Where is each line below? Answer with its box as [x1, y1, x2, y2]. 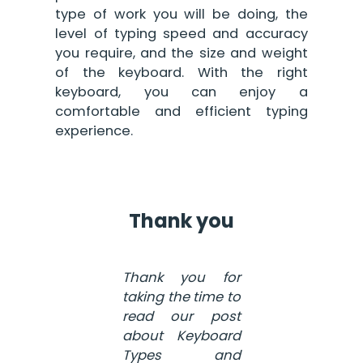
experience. [55, 121, 134, 140]
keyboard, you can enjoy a [55, 82, 308, 101]
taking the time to [122, 287, 241, 306]
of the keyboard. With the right [55, 62, 308, 82]
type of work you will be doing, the [55, 4, 308, 23]
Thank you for [122, 267, 241, 287]
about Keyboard [122, 326, 241, 345]
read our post [122, 306, 241, 326]
